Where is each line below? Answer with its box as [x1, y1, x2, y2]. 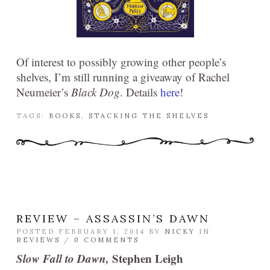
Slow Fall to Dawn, [16, 250, 109, 267]
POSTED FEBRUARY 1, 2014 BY [16, 227, 165, 236]
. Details [120, 84, 160, 100]
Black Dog [71, 84, 120, 100]
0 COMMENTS [74, 236, 139, 245]
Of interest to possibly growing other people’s [16, 54, 226, 70]
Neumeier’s [16, 84, 71, 100]
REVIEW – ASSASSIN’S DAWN [16, 212, 210, 226]
